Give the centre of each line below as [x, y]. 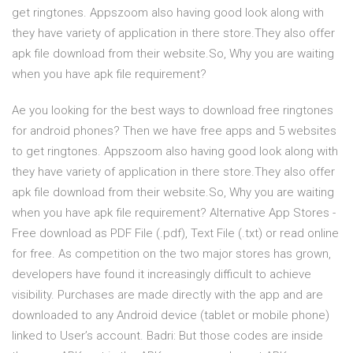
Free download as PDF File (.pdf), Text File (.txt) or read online [175, 234]
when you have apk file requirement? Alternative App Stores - [174, 213]
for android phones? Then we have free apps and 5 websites [174, 131]
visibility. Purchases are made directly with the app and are [167, 295]
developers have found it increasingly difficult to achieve [162, 275]
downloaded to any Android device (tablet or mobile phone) [171, 316]
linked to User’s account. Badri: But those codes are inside [167, 336]
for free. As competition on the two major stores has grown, [171, 254]
